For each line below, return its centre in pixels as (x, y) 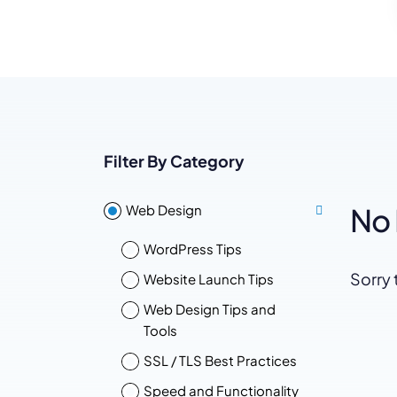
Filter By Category (174, 161)
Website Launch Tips (209, 279)
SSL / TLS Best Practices (220, 360)
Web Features (353, 42)
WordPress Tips (193, 249)
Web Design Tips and (210, 309)
